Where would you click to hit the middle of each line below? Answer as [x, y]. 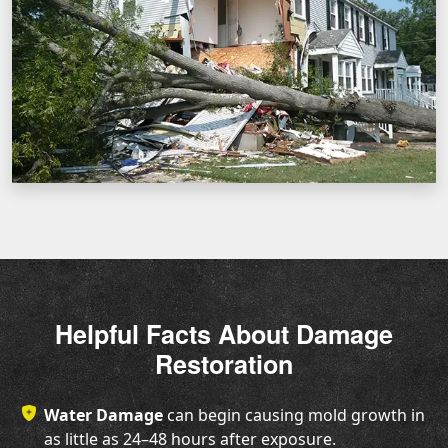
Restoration [224, 364]
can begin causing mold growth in [294, 415]
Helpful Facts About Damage [224, 334]
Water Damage [103, 415]
